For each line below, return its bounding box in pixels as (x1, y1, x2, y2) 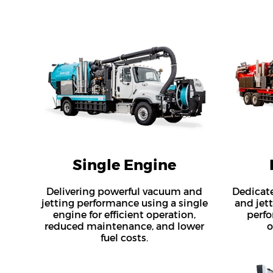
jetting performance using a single (41, 197, 208, 209)
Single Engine (73, 156, 176, 174)
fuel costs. (101, 232, 148, 244)
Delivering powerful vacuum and (46, 186, 202, 197)
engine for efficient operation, (53, 209, 196, 221)
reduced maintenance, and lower (44, 221, 204, 232)
